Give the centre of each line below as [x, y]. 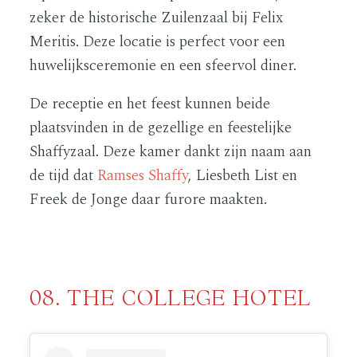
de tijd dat [64, 175]
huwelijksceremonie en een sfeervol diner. [163, 65]
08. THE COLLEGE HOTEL [171, 297]
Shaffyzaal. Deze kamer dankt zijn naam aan [171, 151]
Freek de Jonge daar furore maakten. [149, 199]
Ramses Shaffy [143, 175]
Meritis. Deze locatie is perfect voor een [158, 41]
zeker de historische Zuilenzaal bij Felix [157, 18]
